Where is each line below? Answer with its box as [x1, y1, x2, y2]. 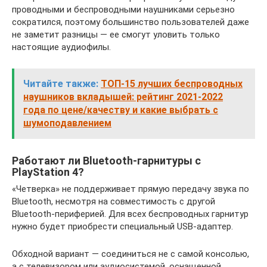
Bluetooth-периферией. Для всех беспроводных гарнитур [12, 208, 249, 219]
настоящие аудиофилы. [12, 41, 111, 52]
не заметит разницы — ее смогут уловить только [12, 29, 220, 40]
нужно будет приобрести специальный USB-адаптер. [12, 221, 233, 232]
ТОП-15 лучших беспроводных [101, 77, 243, 89]
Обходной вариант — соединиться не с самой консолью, [12, 248, 249, 259]
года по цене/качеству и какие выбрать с [23, 104, 218, 116]
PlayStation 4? [12, 165, 84, 178]
